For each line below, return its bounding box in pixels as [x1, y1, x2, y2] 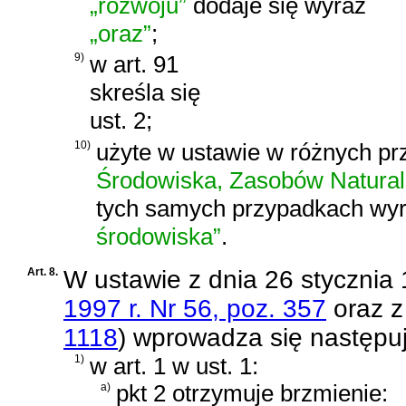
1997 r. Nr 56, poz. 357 [63, 294, 326, 323]
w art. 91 [90, 51, 179, 79]
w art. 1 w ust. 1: [90, 352, 258, 380]
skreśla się [90, 79, 200, 107]
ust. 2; [90, 107, 152, 135]
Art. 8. [27, 265, 58, 278]
